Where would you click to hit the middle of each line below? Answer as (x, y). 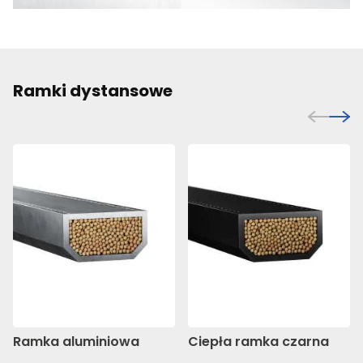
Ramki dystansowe (93, 91)
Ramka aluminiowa (76, 341)
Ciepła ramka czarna (258, 341)
